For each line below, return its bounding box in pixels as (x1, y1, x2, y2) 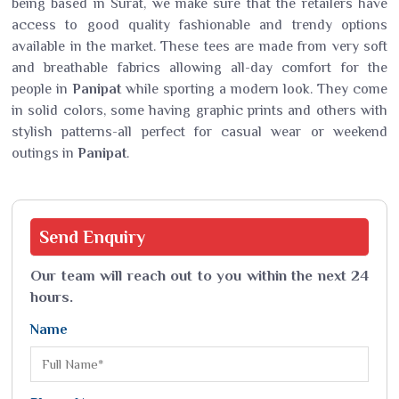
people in (12, 81, 72, 97)
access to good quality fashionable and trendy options (12, 17, 387, 33)
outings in (12, 145, 77, 161)
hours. (30, 289, 73, 305)
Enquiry (83, 227, 145, 247)
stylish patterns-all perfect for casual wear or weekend (12, 124, 387, 140)
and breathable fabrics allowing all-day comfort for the (12, 60, 387, 76)
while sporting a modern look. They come (121, 81, 387, 97)
